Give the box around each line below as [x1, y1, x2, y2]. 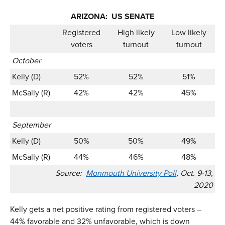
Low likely [171, 26, 206, 38]
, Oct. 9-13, [176, 167, 213, 179]
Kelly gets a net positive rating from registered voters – [10, 203, 201, 215]
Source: [55, 167, 86, 179]
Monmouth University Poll [86, 167, 176, 179]
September [12, 119, 51, 131]
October [12, 54, 41, 66]
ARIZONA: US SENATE [71, 10, 154, 22]
